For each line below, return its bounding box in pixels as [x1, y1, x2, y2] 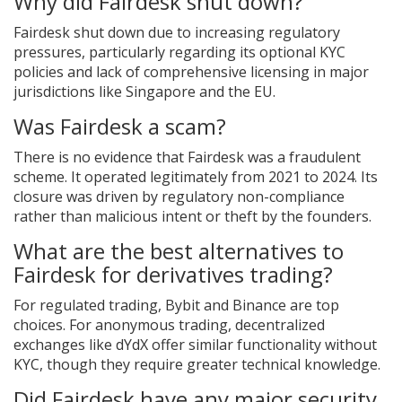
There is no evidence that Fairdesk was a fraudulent [13, 147, 361, 168]
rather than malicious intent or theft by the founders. [13, 206, 371, 227]
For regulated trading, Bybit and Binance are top [13, 295, 339, 316]
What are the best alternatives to [13, 236, 344, 267]
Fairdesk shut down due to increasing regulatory [13, 22, 340, 43]
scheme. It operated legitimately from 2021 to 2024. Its [13, 167, 378, 188]
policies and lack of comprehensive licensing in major [13, 62, 369, 83]
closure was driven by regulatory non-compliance [13, 187, 345, 207]
